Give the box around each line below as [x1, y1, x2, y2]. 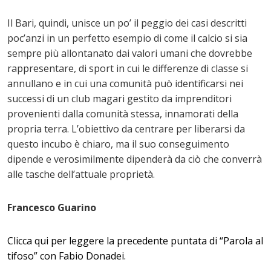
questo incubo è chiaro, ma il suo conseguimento [7, 137, 229, 151]
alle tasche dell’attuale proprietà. [7, 168, 155, 181]
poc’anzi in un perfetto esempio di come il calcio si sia [7, 31, 247, 45]
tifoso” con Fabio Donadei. [7, 249, 126, 263]
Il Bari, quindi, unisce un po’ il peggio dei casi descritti [7, 16, 247, 30]
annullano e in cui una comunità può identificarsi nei [7, 77, 243, 91]
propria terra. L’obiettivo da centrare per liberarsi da [7, 122, 245, 136]
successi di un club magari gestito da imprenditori [7, 92, 232, 106]
